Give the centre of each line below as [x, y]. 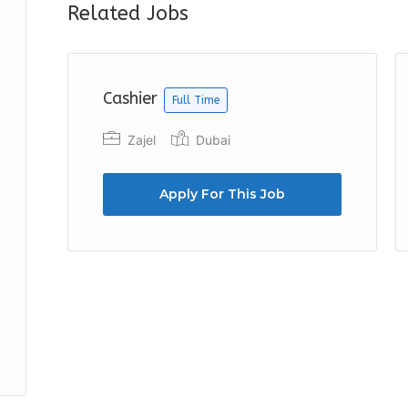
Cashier [133, 98]
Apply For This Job [222, 194]
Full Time [196, 100]
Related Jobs [128, 14]
